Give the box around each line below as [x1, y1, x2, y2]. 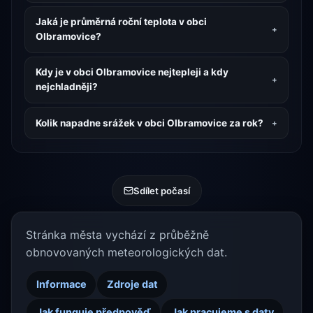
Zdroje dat [106, 278, 158, 291]
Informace [36, 278, 87, 291]
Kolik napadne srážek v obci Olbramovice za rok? [35, 117, 263, 129]
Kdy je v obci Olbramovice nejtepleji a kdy [35, 66, 228, 78]
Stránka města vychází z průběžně [26, 227, 209, 242]
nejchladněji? [35, 81, 98, 93]
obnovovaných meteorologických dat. [26, 245, 227, 259]
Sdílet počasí [133, 184, 190, 196]
